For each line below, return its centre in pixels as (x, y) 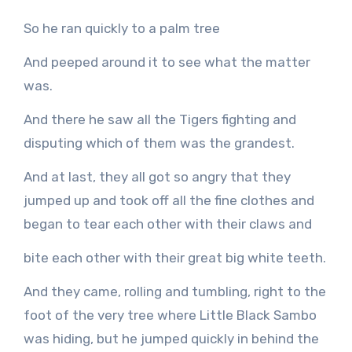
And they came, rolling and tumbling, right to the (174, 291)
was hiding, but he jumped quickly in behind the (171, 338)
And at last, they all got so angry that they (157, 176)
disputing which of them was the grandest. (159, 143)
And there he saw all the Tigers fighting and (159, 119)
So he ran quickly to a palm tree (121, 28)
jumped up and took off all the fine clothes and (169, 200)
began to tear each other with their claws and (167, 224)
